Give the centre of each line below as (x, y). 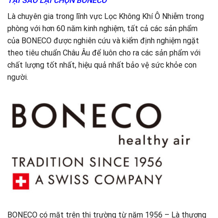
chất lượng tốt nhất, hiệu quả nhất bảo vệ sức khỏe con (102, 65)
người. (18, 77)
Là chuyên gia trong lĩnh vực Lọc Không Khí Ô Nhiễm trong (106, 17)
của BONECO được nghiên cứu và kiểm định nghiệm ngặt (103, 41)
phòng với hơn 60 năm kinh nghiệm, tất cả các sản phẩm (102, 29)
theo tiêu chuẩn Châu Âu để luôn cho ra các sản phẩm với (104, 53)
